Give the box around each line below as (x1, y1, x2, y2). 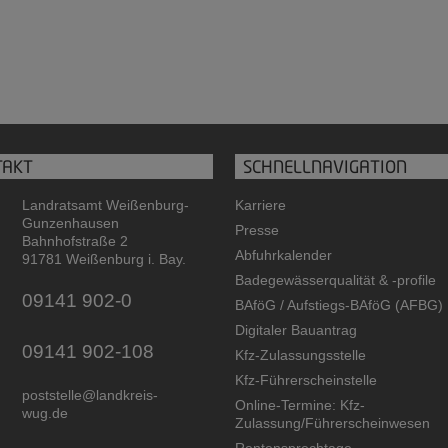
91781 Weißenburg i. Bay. (21, 251, 186, 268)
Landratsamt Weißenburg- (21, 197, 189, 214)
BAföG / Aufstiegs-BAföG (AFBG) (235, 297, 444, 314)
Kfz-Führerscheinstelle (235, 372, 378, 389)
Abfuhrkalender (235, 247, 333, 264)
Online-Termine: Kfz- (235, 397, 366, 414)
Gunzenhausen (21, 215, 119, 232)
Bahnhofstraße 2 (21, 233, 128, 250)
